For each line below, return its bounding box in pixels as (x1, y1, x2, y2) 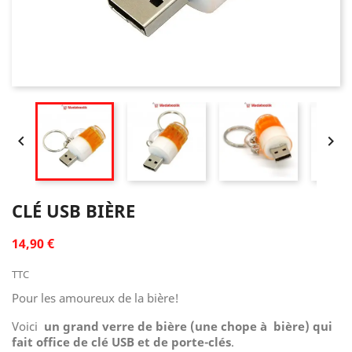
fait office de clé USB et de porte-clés (12, 334, 231, 350)
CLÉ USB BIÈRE (12, 199, 135, 222)
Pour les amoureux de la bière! (12, 290, 179, 306)
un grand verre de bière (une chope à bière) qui (44, 318, 332, 334)
